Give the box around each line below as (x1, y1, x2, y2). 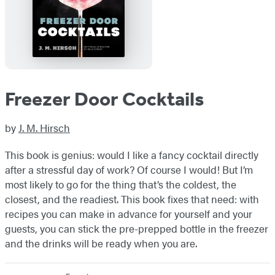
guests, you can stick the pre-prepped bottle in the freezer (5, 221, 268, 236)
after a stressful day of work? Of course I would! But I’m (5, 162, 253, 177)
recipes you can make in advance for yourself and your (5, 206, 252, 222)
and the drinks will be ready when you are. (5, 236, 197, 251)
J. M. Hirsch (18, 120, 70, 136)
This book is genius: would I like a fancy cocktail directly (5, 147, 258, 163)
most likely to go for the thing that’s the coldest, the (5, 177, 236, 192)
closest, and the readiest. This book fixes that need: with (5, 192, 259, 207)
